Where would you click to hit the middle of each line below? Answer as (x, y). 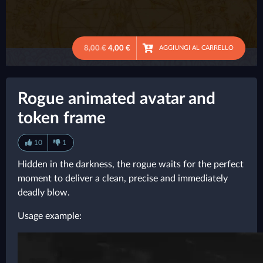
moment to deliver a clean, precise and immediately (123, 178)
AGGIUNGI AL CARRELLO (196, 48)
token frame (62, 118)
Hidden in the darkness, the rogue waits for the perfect (131, 164)
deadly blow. (44, 193)
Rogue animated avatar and (117, 99)
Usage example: (50, 216)
